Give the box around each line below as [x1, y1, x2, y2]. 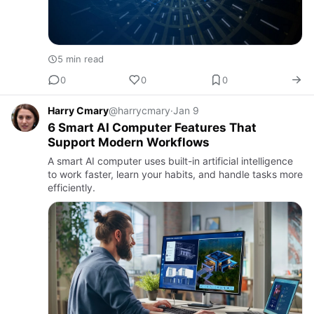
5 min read [57, 53, 104, 65]
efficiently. [48, 182, 95, 194]
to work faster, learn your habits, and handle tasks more [48, 168, 303, 181]
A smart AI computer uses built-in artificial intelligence [48, 155, 293, 168]
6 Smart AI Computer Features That [48, 121, 257, 135]
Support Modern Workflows [48, 135, 210, 150]
